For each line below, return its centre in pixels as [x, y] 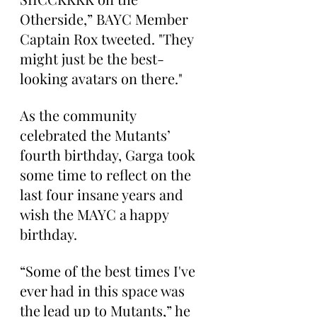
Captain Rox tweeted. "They [108, 39]
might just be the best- [92, 58]
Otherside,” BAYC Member [106, 19]
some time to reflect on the [107, 174]
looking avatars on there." [101, 78]
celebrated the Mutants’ [97, 135]
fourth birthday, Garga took [109, 155]
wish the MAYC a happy [96, 214]
